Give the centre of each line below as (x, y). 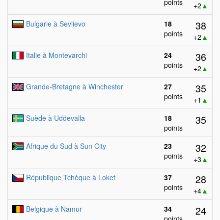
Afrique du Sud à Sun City (66, 146)
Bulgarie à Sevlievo (56, 24)
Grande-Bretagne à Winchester (75, 86)
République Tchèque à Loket (71, 177)
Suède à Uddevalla (55, 118)
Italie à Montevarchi (56, 55)
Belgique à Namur (54, 209)
